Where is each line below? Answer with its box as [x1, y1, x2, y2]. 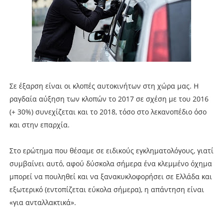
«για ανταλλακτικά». [9, 197, 76, 207]
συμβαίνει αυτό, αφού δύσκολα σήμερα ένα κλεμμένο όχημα [9, 158, 212, 168]
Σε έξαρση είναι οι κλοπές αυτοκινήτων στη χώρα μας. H [9, 81, 199, 91]
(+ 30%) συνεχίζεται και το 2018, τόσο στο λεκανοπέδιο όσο [9, 107, 207, 116]
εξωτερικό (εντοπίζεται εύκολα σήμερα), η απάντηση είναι [9, 184, 204, 194]
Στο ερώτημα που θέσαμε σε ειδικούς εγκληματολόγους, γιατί [9, 145, 214, 155]
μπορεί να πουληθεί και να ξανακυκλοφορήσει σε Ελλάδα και [9, 171, 212, 181]
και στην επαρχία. [9, 119, 70, 129]
